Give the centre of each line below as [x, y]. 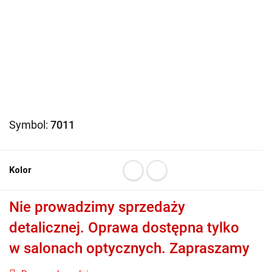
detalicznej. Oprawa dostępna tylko [124, 228]
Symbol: [30, 125]
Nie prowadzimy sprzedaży [97, 207]
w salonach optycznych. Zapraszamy [129, 248]
